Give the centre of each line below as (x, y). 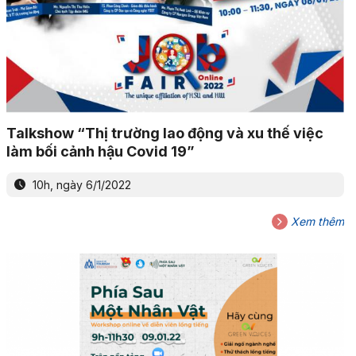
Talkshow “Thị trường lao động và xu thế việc (164, 133)
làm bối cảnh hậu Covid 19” (100, 151)
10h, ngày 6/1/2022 (80, 184)
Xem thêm (315, 221)
